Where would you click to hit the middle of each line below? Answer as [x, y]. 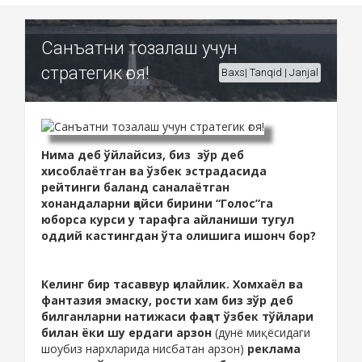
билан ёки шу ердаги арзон [128, 333]
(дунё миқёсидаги [263, 333]
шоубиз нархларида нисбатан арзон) [144, 349]
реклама [274, 349]
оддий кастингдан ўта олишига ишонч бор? [179, 236]
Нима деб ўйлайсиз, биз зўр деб [143, 155]
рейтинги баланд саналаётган [135, 187]
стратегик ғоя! [95, 73]
